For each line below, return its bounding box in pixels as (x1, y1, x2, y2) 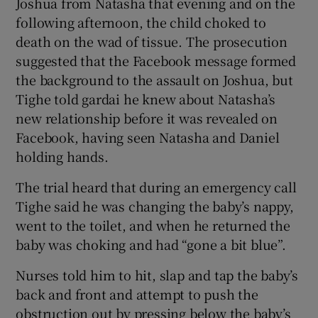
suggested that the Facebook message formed (16, 50, 297, 70)
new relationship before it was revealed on (16, 108, 278, 127)
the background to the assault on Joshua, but (16, 70, 293, 89)
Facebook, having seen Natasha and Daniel (16, 127, 280, 146)
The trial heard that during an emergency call (16, 177, 297, 196)
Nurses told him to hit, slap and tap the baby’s (16, 265, 299, 284)
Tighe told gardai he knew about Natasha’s (16, 89, 276, 108)
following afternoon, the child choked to (16, 12, 266, 31)
